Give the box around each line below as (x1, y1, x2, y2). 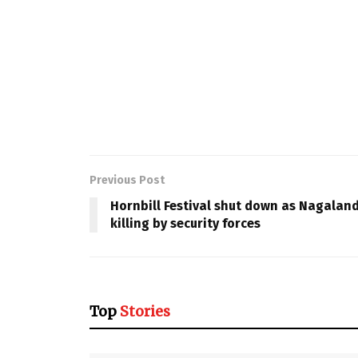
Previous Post (89, 173, 165, 187)
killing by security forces (110, 215, 261, 231)
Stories (120, 301, 170, 320)
